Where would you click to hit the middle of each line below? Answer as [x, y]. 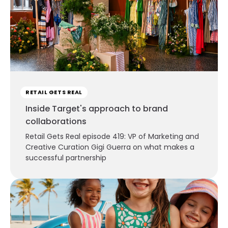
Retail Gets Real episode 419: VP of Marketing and [112, 136]
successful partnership [66, 158]
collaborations [56, 121]
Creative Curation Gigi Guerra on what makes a [110, 147]
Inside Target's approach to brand [97, 108]
